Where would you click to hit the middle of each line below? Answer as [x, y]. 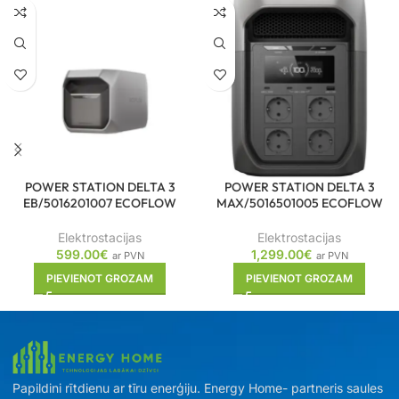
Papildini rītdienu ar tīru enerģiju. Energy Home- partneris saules [198, 387]
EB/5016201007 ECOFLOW [100, 203]
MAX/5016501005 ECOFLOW [299, 203]
